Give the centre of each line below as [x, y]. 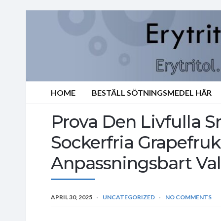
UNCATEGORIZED [129, 197]
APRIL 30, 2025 [72, 197]
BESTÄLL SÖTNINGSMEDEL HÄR [152, 92]
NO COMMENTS [188, 197]
